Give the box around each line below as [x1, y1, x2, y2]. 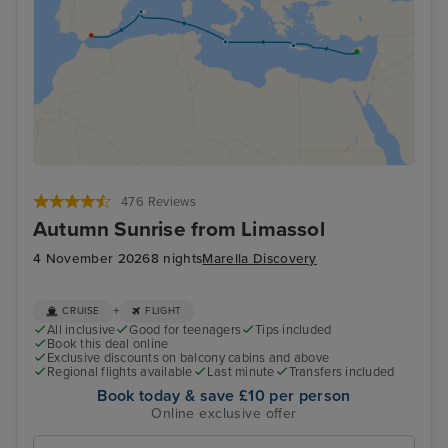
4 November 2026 [33, 250, 151, 267]
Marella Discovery [202, 250, 317, 267]
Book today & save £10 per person [97, 386, 351, 406]
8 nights [150, 250, 203, 267]
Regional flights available [47, 363, 193, 380]
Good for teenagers [129, 321, 242, 338]
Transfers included [288, 363, 395, 380]
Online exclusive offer [151, 405, 297, 422]
